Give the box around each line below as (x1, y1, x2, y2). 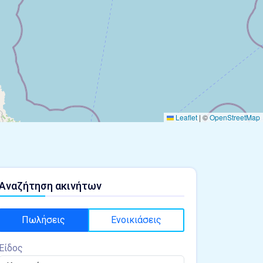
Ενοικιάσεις (111, 214, 161, 225)
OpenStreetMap (210, 112, 260, 122)
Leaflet (174, 112, 197, 122)
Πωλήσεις (22, 214, 65, 225)
